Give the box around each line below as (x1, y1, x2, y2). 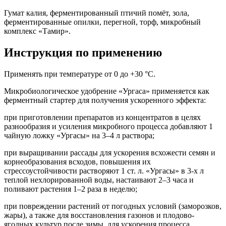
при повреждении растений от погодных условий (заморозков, (4, 201, 221, 210)
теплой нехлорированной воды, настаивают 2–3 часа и (4, 175, 194, 184)
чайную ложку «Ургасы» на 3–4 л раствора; (4, 131, 154, 140)
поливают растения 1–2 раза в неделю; (4, 184, 141, 193)
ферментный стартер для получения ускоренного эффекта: (4, 95, 206, 104)
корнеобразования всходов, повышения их (4, 157, 151, 166)
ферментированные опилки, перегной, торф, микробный (4, 18, 201, 27)
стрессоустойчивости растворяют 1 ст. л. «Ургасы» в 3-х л (4, 166, 204, 175)
